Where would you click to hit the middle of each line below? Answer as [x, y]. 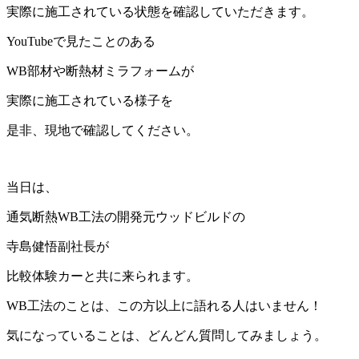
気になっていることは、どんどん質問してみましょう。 [167, 335]
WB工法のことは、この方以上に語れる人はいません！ [164, 305]
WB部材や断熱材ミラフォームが [100, 71]
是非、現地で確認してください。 [103, 130]
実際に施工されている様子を [90, 100]
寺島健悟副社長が [58, 246]
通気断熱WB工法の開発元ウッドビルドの [126, 216]
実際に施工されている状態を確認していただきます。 [160, 11]
